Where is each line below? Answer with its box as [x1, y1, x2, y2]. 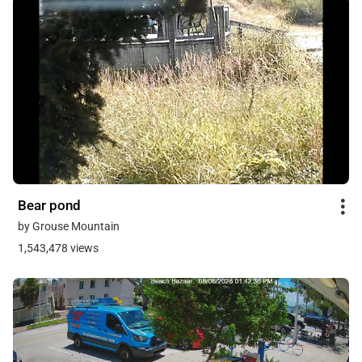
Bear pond [18, 196, 81, 213]
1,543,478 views [18, 241, 99, 255]
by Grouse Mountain [18, 219, 120, 233]
